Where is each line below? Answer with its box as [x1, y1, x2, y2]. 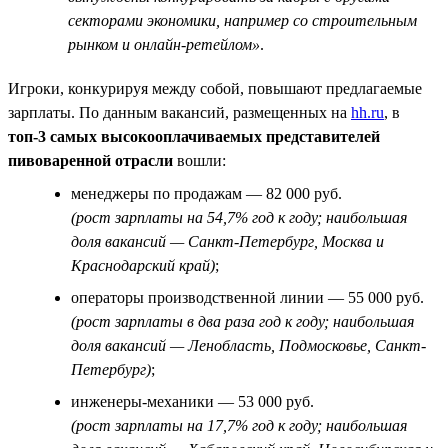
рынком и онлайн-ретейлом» [68, 35, 260, 53]
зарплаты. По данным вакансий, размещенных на [8, 103, 351, 121]
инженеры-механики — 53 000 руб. [71, 392, 314, 410]
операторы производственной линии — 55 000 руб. [71, 288, 424, 306]
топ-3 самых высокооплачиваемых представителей [8, 127, 380, 145]
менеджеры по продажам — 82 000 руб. [71, 184, 342, 202]
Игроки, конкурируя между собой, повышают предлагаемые [8, 79, 422, 97]
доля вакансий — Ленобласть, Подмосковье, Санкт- [71, 336, 426, 354]
